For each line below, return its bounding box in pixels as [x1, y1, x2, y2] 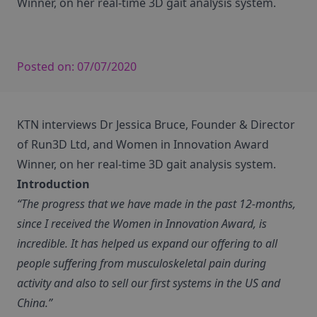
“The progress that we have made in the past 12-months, [17, 196, 296, 212]
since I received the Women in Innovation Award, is [17, 216, 267, 231]
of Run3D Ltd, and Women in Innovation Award [17, 137, 269, 152]
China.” [17, 295, 52, 311]
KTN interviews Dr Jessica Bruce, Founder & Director [17, 117, 295, 132]
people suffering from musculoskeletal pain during [17, 255, 266, 271]
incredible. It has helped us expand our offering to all [17, 236, 277, 251]
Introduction [17, 176, 90, 192]
